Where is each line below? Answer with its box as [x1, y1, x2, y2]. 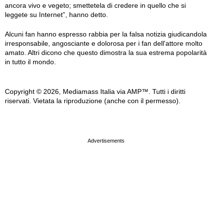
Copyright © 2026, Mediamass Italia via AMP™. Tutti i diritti [5, 87, 185, 95]
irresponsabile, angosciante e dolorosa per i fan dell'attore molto [5, 39, 202, 47]
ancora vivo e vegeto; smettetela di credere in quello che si [5, 1, 186, 9]
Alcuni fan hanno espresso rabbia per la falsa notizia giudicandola [5, 30, 207, 38]
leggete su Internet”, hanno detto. [5, 10, 108, 18]
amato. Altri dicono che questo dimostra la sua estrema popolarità [5, 48, 207, 56]
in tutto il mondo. [5, 57, 56, 66]
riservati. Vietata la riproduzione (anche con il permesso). [5, 96, 181, 105]
